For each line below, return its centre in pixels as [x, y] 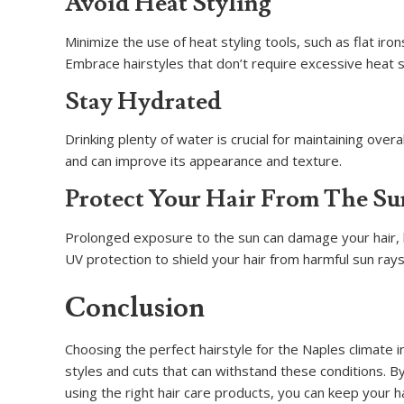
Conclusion [135, 308]
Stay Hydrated [143, 101]
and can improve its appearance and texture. [203, 161]
